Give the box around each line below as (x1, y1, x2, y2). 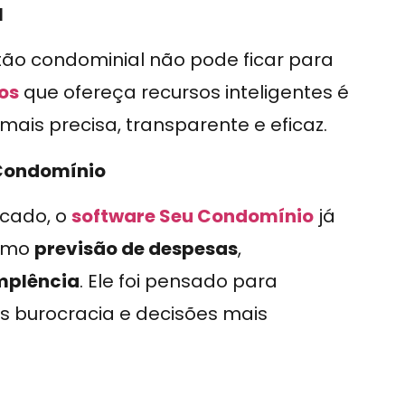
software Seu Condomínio (71, 203, 314, 230)
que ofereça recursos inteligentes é (19, 80, 349, 106)
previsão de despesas (34, 236, 238, 262)
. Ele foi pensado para (80, 268, 278, 295)
